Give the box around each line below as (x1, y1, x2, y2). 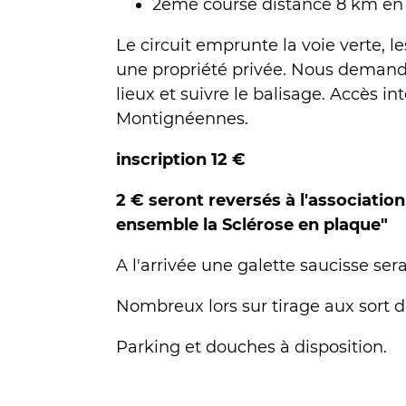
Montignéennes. (116, 109, 248, 129)
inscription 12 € (116, 150, 246, 169)
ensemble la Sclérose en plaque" (116, 215, 397, 235)
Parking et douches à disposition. (116, 337, 387, 357)
